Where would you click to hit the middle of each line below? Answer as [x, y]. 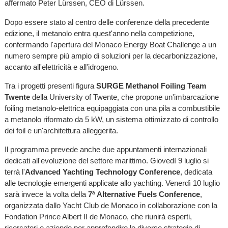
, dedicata [196, 172]
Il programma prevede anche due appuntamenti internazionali [105, 149]
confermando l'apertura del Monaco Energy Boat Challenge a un [110, 44]
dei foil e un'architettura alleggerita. [61, 130]
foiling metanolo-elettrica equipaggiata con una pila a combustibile [112, 108]
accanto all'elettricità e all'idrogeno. [61, 67]
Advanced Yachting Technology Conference [102, 172]
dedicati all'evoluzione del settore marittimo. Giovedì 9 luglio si [106, 160]
